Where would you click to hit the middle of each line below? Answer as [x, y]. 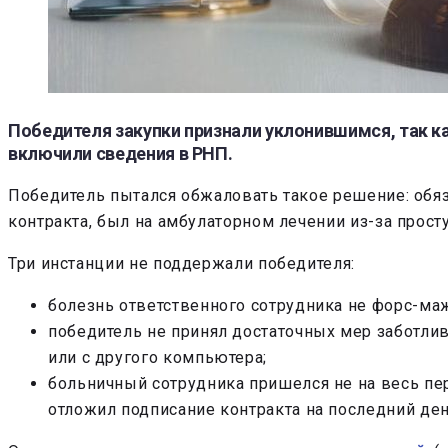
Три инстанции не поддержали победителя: [181, 263]
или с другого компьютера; [157, 357]
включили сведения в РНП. [120, 153]
